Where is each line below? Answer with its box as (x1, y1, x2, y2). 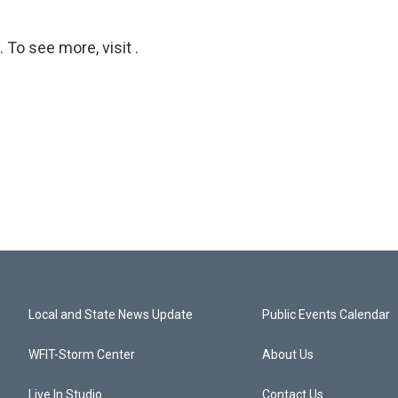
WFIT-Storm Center (28, 346, 135, 362)
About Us (262, 346, 314, 362)
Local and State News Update (28, 306, 193, 322)
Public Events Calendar (262, 306, 391, 322)
